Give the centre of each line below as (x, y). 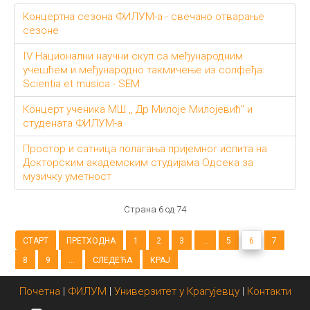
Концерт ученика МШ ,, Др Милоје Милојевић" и (138, 109)
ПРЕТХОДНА (91, 241)
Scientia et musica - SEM (81, 84)
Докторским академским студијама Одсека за (138, 163)
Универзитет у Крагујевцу (176, 291)
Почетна (41, 291)
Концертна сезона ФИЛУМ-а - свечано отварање (144, 17)
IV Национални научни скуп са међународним (133, 56)
